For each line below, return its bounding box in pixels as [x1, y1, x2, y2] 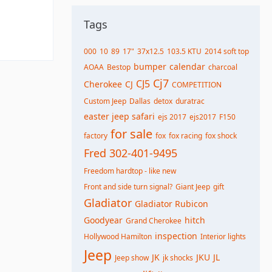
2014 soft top [205, 46, 249, 56]
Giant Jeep [175, 182, 210, 192]
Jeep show [115, 253, 149, 263]
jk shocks [163, 253, 193, 263]
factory [84, 131, 107, 141]
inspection [155, 230, 197, 242]
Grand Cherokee [126, 216, 182, 226]
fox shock [205, 131, 237, 141]
